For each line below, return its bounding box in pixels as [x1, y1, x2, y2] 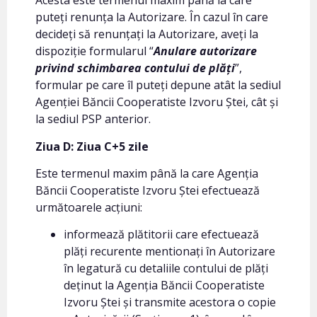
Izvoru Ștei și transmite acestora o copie [64, 294, 276, 311]
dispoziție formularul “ [35, 43, 154, 59]
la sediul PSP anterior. [35, 111, 151, 127]
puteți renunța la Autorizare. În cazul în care [35, 9, 268, 25]
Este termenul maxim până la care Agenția [35, 165, 258, 181]
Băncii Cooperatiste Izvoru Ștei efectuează [35, 182, 260, 198]
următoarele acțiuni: [35, 199, 142, 215]
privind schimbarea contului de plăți [35, 60, 235, 76]
